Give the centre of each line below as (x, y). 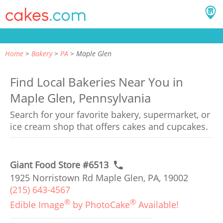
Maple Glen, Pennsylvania (80, 98)
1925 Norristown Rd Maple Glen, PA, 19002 (99, 178)
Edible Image (37, 205)
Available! (157, 205)
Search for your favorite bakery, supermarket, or (110, 114)
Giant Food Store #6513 (59, 165)
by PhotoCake (100, 205)
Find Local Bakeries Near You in (97, 82)
